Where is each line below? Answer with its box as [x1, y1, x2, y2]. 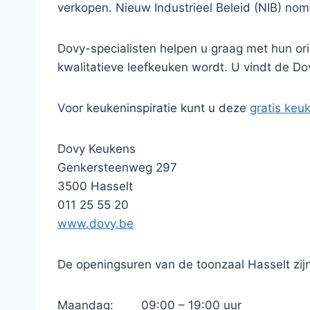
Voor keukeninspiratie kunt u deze [57, 101, 250, 115]
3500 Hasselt [57, 179, 133, 193]
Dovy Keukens [57, 142, 136, 156]
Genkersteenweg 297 [57, 161, 177, 174]
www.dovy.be [57, 217, 134, 230]
